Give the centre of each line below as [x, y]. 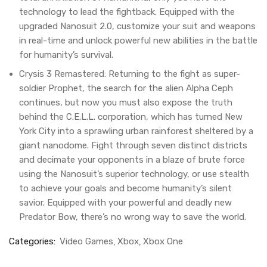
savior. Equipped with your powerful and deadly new [125, 203]
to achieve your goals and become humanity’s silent [125, 188]
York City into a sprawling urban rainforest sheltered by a [136, 131]
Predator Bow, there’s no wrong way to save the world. [133, 217]
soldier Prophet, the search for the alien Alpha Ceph [126, 88]
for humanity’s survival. [66, 55]
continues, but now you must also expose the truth [126, 103]
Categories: [33, 241]
